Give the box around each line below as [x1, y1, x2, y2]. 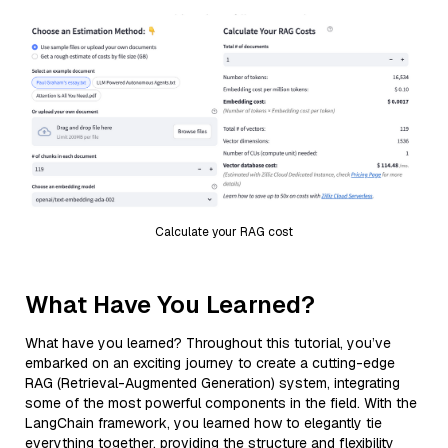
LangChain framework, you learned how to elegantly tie [25, 413, 382, 432]
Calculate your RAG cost [155, 223, 293, 240]
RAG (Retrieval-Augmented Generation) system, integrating [25, 373, 400, 392]
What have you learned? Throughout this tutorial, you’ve [25, 333, 391, 352]
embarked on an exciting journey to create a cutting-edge [25, 353, 395, 372]
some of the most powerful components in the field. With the [25, 393, 417, 412]
